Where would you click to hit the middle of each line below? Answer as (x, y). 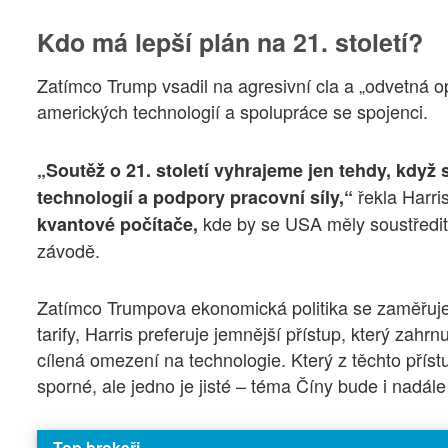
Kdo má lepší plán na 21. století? (230, 41)
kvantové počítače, (120, 223)
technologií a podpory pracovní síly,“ (197, 196)
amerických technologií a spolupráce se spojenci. (232, 111)
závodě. (68, 249)
